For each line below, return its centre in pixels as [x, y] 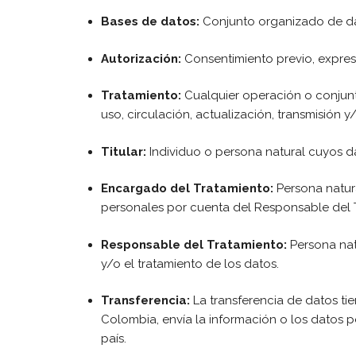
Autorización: [141, 58]
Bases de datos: [150, 21]
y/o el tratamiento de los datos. [190, 263]
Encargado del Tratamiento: [187, 188]
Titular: [124, 151]
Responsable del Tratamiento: [194, 244]
